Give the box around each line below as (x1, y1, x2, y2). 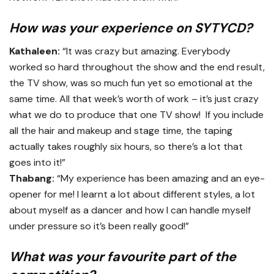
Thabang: (9, 172, 54, 185)
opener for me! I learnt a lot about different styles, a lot (9, 188, 255, 201)
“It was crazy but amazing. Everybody (60, 45, 231, 58)
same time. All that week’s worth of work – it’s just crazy (9, 92, 259, 106)
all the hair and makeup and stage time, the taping (9, 124, 232, 138)
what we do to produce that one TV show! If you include (9, 108, 264, 122)
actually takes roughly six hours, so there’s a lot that (9, 140, 243, 154)
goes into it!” (9, 156, 65, 169)
